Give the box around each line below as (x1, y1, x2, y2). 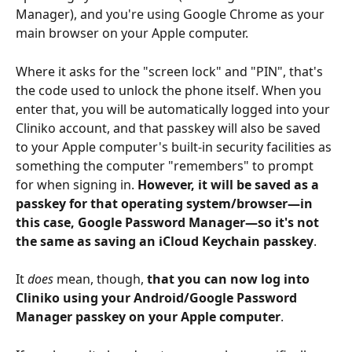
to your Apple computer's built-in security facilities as (16, 137, 335, 156)
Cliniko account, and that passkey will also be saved (16, 119, 324, 137)
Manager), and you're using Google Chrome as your (16, 5, 328, 24)
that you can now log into (147, 270, 313, 288)
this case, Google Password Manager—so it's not (16, 213, 322, 231)
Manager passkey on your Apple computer (16, 308, 280, 326)
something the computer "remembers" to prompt (16, 156, 317, 174)
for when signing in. (16, 175, 137, 193)
